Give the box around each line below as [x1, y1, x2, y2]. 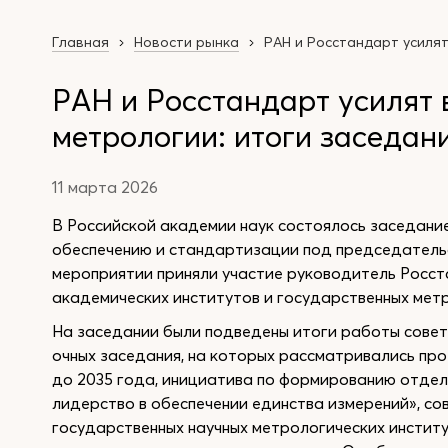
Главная [52, 33, 109, 51]
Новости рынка [134, 33, 239, 51]
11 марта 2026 [52, 177, 158, 197]
